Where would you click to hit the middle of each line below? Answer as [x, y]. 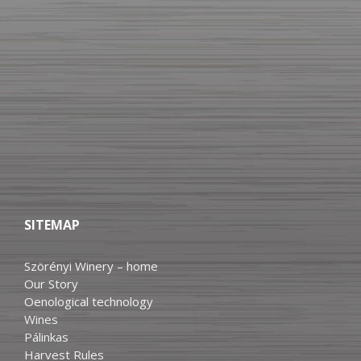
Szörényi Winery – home [91, 266]
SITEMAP [52, 225]
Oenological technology [89, 302]
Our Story [51, 284]
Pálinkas [46, 337]
